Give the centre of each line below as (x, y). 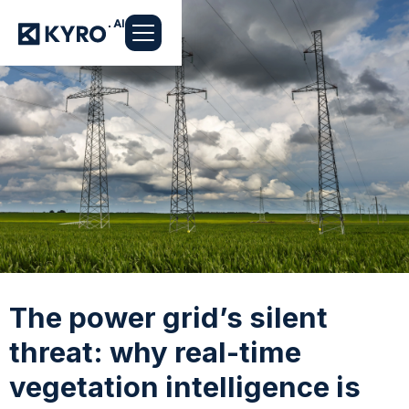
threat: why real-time (155, 351)
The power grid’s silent (168, 317)
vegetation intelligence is (185, 386)
